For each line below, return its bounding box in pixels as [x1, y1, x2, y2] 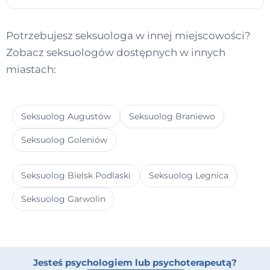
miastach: [6, 63, 56, 76]
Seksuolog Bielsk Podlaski [21, 169, 131, 181]
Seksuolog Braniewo [129, 110, 215, 122]
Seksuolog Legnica [149, 169, 228, 181]
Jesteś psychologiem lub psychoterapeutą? [33, 257, 237, 268]
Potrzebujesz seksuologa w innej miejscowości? [6, 30, 251, 42]
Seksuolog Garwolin [21, 193, 105, 204]
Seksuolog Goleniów [21, 134, 107, 145]
